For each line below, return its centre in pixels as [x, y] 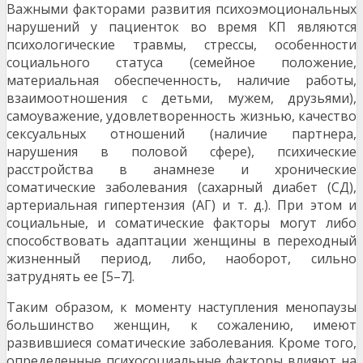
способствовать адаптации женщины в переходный [181, 241]
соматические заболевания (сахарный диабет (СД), [181, 188]
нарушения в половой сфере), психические [181, 152]
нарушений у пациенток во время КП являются [181, 27]
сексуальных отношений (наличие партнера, [181, 134]
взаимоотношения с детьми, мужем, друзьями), [181, 98]
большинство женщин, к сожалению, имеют [181, 325]
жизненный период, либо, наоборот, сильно [181, 259]
